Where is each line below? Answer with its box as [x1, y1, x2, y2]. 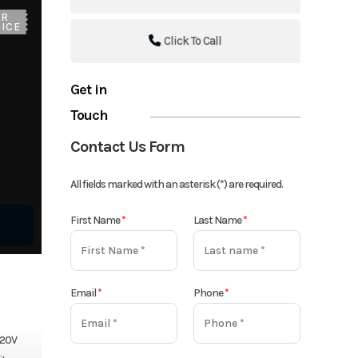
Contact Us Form [70, 137, 185, 156]
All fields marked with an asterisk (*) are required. [70, 177, 284, 191]
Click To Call [164, 33, 222, 48]
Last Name [193, 213, 244, 227]
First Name [70, 213, 122, 227]
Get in [70, 80, 108, 98]
